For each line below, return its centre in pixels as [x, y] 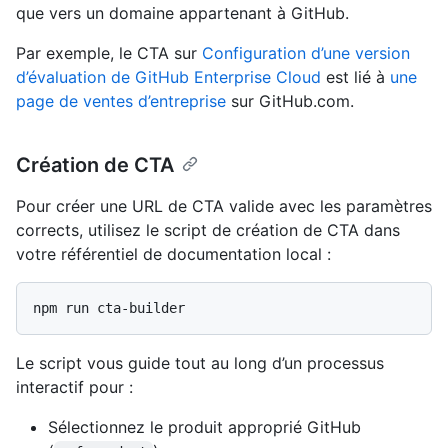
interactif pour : [74, 386]
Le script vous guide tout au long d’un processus [200, 362]
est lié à [355, 76]
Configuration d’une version [306, 52]
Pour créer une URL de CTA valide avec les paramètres [224, 205]
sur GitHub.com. [290, 100]
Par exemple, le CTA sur [109, 52]
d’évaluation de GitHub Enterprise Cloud [168, 76]
